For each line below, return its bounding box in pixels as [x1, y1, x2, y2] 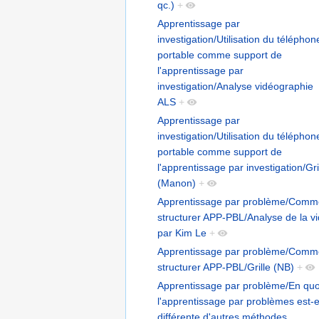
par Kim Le [157, 227, 206, 239]
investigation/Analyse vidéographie [157, 80, 313, 93]
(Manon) [157, 177, 196, 189]
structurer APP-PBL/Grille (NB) [157, 261, 294, 273]
